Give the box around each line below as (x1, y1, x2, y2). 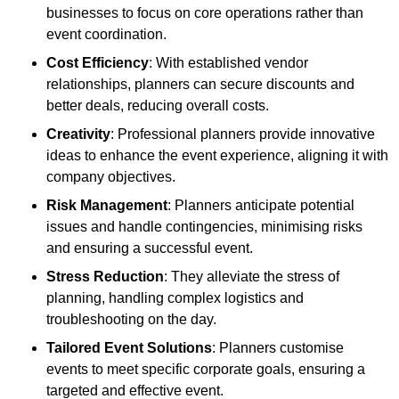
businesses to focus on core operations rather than (46, 5, 363, 21)
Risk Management (46, 198, 167, 214)
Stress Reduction (46, 269, 164, 285)
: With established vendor (149, 55, 308, 71)
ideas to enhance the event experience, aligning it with (46, 148, 388, 164)
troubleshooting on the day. (46, 312, 216, 328)
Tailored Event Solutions (46, 340, 212, 356)
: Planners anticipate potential (167, 198, 354, 214)
